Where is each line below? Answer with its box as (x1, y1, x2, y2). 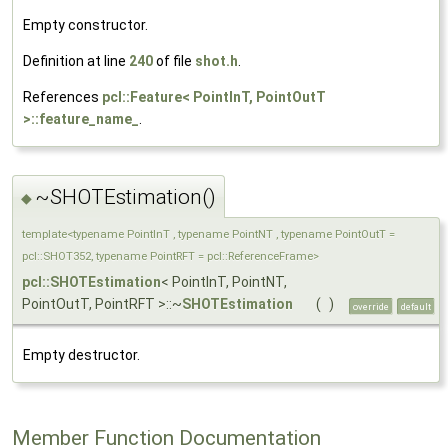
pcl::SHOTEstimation (22, 273, 161, 290)
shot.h (195, 53, 238, 70)
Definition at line (23, 53, 129, 70)
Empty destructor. (23, 346, 140, 363)
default (401, 300, 431, 312)
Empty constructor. (23, 17, 148, 34)
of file (153, 53, 195, 70)
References (23, 89, 102, 106)
